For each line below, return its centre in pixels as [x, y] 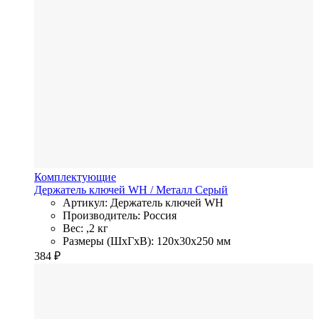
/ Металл [171, 189]
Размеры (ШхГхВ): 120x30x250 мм [147, 241]
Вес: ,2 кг [85, 228]
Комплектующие [75, 177]
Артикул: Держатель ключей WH [143, 202]
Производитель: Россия [120, 215]
